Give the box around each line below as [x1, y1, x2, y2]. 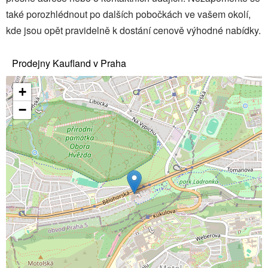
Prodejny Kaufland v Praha [12, 56, 126, 70]
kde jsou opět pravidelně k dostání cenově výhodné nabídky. [6, 23, 261, 37]
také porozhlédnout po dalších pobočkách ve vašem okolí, [6, 7, 251, 21]
